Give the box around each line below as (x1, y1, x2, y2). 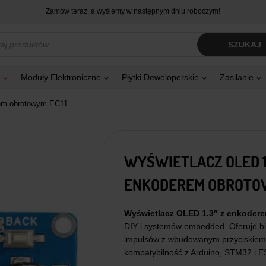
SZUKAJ (228, 40, 262, 50)
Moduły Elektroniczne (21, 72, 101, 83)
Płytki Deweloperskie (122, 72, 199, 83)
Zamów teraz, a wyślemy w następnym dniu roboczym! (46, 7, 220, 16)
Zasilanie (220, 72, 254, 83)
